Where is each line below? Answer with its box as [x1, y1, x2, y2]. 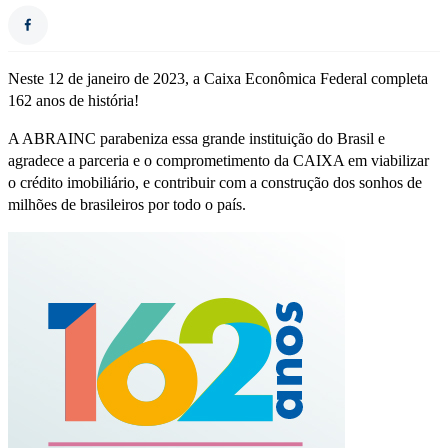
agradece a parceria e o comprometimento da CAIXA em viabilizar [8, 152, 429, 170]
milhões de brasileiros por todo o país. [8, 196, 246, 214]
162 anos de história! [8, 92, 139, 110]
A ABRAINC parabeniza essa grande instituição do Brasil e [8, 130, 385, 148]
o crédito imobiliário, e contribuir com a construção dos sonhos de [8, 174, 422, 192]
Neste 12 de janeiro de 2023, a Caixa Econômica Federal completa [8, 70, 428, 88]
